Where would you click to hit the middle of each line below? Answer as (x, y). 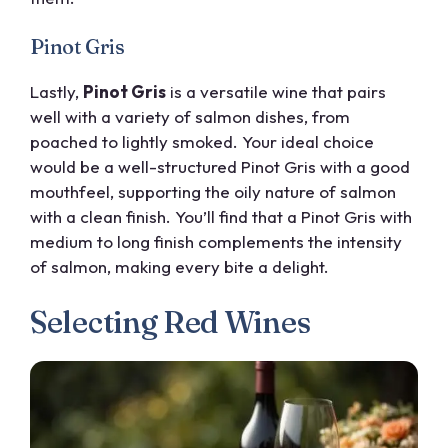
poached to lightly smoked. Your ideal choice (202, 142)
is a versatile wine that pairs (276, 92)
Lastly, (56, 92)
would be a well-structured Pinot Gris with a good (220, 167)
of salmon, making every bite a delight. (179, 267)
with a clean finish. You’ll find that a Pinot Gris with (221, 217)
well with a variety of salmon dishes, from (190, 117)
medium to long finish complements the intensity (216, 242)
